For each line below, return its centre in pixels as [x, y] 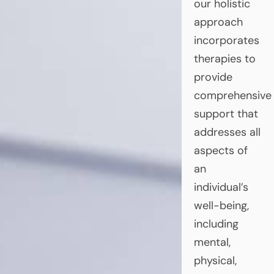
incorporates [226, 40]
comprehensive [232, 95]
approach [218, 22]
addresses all [227, 132]
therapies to [224, 58]
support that [226, 113]
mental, [212, 242]
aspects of [220, 150]
